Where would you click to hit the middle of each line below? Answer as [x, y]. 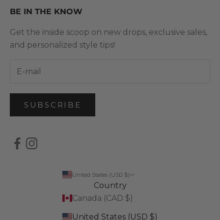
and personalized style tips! [62, 45]
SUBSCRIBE [53, 105]
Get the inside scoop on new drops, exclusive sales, [109, 32]
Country [110, 185]
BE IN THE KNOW [46, 12]
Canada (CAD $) [103, 198]
